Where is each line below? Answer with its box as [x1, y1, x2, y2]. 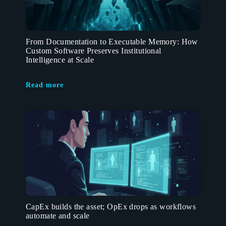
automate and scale [26, 211, 90, 220]
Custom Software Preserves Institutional [26, 46, 161, 55]
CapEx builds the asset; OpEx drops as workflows [26, 202, 196, 211]
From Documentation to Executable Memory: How [26, 37, 198, 46]
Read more [26, 81, 64, 89]
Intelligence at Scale [26, 55, 94, 64]
